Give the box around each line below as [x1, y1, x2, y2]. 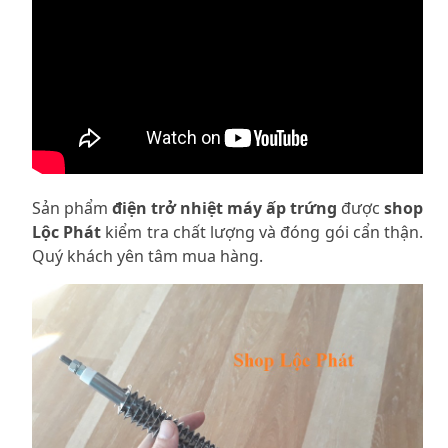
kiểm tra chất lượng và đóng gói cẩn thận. [101, 220, 424, 243]
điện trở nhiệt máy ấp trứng [112, 196, 337, 219]
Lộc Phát [32, 220, 102, 243]
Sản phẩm [32, 196, 112, 219]
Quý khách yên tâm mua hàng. [32, 244, 263, 267]
